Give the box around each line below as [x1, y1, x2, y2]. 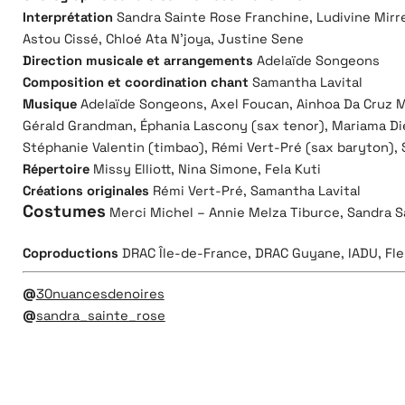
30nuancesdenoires [35, 286, 165, 302]
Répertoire [22, 161, 89, 178]
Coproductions [22, 245, 118, 262]
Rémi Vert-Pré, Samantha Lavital [148, 183, 361, 200]
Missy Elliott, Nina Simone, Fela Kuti [89, 161, 321, 178]
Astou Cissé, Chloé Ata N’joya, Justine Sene [22, 31, 304, 48]
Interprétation [22, 9, 113, 26]
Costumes [22, 200, 106, 222]
